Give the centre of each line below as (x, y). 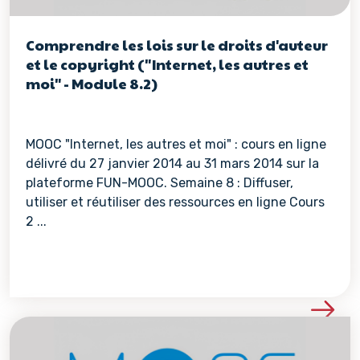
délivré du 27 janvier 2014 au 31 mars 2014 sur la (172, 164)
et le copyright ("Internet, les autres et (167, 64)
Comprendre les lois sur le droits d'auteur (177, 45)
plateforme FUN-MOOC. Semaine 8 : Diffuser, (160, 183)
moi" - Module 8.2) (92, 83)
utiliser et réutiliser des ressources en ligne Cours (175, 202)
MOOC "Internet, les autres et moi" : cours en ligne (176, 144)
